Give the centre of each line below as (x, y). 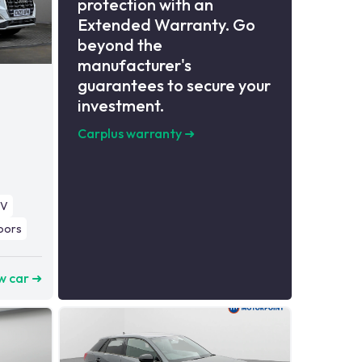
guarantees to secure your (174, 86)
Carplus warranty (129, 134)
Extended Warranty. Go (166, 25)
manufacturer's (134, 65)
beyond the (120, 45)
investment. (120, 106)
